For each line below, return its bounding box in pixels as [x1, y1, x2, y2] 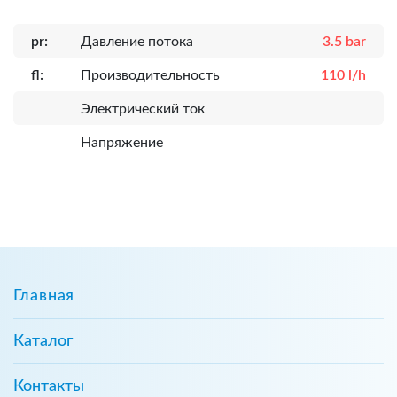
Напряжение [81, 135, 163, 150]
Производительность [81, 67, 220, 82]
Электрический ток [81, 101, 205, 116]
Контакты [13, 378, 84, 394]
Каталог [13, 332, 73, 349]
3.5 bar [323, 34, 366, 49]
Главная [13, 287, 75, 304]
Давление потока [81, 34, 193, 49]
